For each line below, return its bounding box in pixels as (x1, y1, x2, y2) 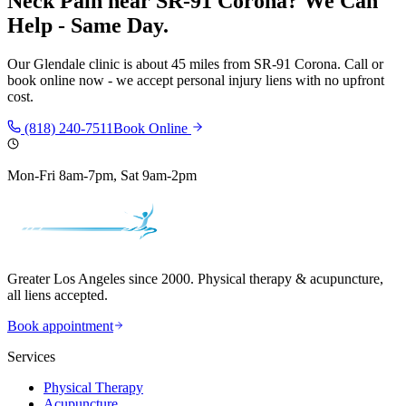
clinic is (85, 56, 136, 72)
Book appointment (7, 318, 113, 334)
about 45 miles (136, 56, 219, 72)
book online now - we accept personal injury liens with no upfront (7, 72, 384, 89)
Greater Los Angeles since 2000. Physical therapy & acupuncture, (7, 271, 383, 287)
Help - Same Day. (7, 14, 169, 38)
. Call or (337, 56, 383, 72)
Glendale (34, 56, 85, 72)
